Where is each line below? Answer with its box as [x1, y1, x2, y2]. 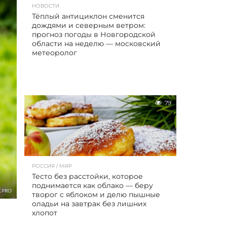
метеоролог [32, 48, 77, 57]
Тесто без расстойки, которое [32, 172, 143, 181]
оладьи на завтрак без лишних [32, 199, 146, 208]
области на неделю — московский [32, 39, 161, 48]
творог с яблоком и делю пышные [32, 190, 160, 199]
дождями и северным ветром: [32, 21, 145, 30]
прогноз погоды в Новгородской [32, 30, 156, 39]
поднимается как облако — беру [32, 181, 153, 190]
